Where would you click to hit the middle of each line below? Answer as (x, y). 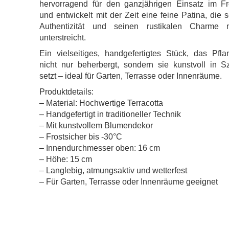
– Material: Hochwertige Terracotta (101, 103)
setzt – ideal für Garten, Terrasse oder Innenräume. (131, 76)
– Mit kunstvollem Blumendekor (96, 125)
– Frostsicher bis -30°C (81, 137)
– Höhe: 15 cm (66, 159)
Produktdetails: (67, 92)
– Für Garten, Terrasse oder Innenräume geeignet (129, 182)
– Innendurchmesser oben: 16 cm (100, 148)
